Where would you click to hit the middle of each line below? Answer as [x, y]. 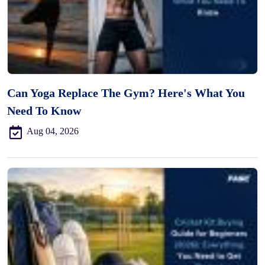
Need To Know [44, 111]
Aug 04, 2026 [53, 131]
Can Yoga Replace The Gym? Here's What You [126, 93]
